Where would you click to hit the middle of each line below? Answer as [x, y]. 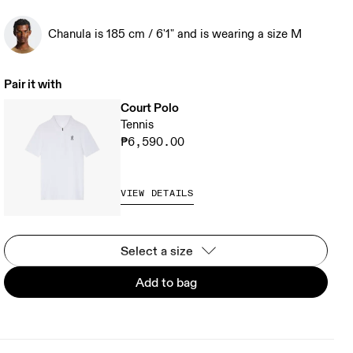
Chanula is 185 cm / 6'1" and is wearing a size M [175, 34]
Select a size [156, 251]
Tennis [137, 125]
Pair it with [33, 84]
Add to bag [166, 282]
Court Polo [150, 108]
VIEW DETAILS [157, 193]
